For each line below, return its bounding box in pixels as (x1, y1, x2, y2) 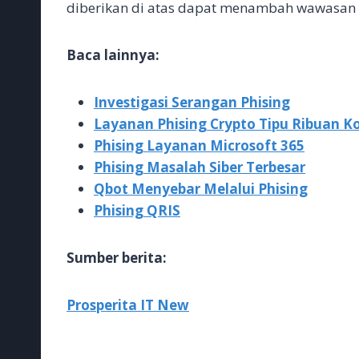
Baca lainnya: (67, 46, 159, 64)
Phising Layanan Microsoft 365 (94, 136, 305, 155)
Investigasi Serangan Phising (94, 93, 290, 111)
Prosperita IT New (67, 296, 189, 314)
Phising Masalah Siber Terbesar (94, 158, 305, 176)
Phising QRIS (94, 201, 180, 220)
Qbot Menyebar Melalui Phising (94, 179, 308, 198)
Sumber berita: (67, 248, 167, 267)
